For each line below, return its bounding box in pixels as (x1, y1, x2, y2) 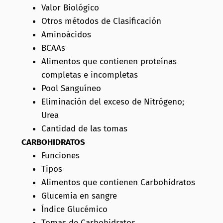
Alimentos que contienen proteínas (41, 56, 177, 67)
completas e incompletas (41, 69, 138, 80)
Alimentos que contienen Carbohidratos (41, 177, 195, 188)
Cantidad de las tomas (41, 123, 127, 134)
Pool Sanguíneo (41, 83, 101, 94)
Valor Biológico (41, 2, 99, 13)
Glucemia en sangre (41, 190, 117, 201)
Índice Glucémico (41, 204, 108, 215)
